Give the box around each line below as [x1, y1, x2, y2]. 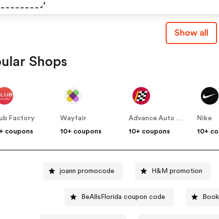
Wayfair [60, 115, 87, 122]
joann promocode [59, 167, 114, 175]
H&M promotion [151, 167, 202, 175]
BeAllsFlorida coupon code [81, 193, 166, 200]
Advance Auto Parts [176, 115, 183, 122]
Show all [174, 28, 208, 38]
